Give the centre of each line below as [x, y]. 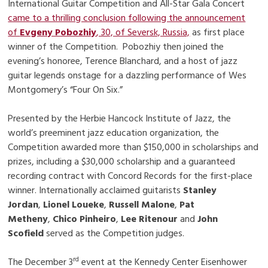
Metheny [28, 219]
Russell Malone [142, 205]
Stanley [200, 191]
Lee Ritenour [151, 219]
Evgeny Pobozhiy [58, 33]
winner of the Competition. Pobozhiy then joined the [116, 47]
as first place [217, 33]
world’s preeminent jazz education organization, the [114, 133]
